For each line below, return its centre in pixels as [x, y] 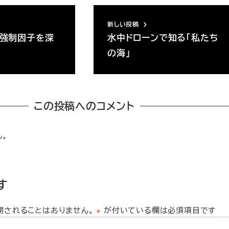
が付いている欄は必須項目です [159, 210]
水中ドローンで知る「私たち [163, 38]
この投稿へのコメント [84, 106]
